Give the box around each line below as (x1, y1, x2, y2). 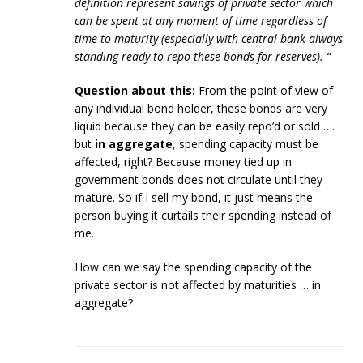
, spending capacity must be (173, 136, 319, 152)
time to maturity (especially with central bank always (75, 31, 344, 47)
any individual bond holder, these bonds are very (75, 100, 328, 117)
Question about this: (75, 83, 196, 99)
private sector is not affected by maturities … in (75, 277, 322, 293)
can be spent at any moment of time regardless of (75, 13, 327, 29)
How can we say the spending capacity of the (75, 259, 313, 275)
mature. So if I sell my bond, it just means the (75, 190, 314, 206)
